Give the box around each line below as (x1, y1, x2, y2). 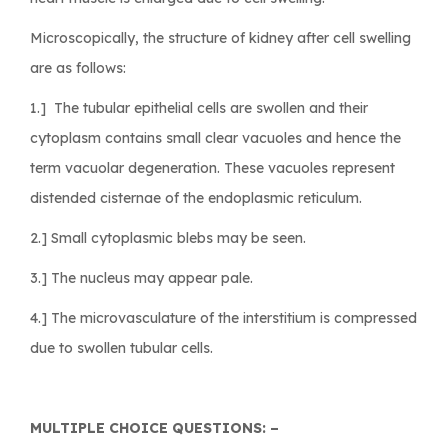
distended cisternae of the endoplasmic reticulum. (30, 188, 362, 207)
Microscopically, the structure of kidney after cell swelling (30, 28, 411, 47)
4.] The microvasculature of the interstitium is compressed (30, 308, 417, 327)
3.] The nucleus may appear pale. (30, 268, 253, 287)
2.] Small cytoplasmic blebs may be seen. (30, 228, 306, 247)
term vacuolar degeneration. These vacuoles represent (30, 158, 395, 177)
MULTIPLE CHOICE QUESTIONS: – (30, 418, 279, 437)
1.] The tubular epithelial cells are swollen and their (30, 98, 368, 117)
